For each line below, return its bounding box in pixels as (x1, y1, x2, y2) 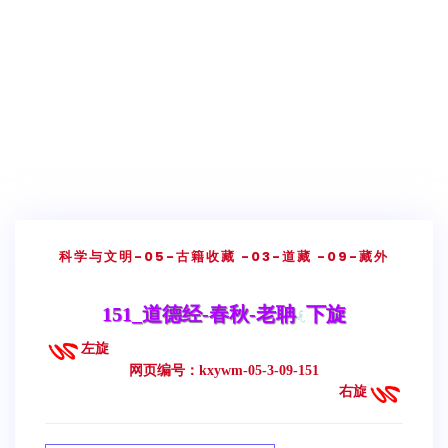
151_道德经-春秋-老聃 (101, 303, 296, 325)
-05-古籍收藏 (134, 247, 236, 266)
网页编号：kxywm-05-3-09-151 (129, 362, 319, 378)
